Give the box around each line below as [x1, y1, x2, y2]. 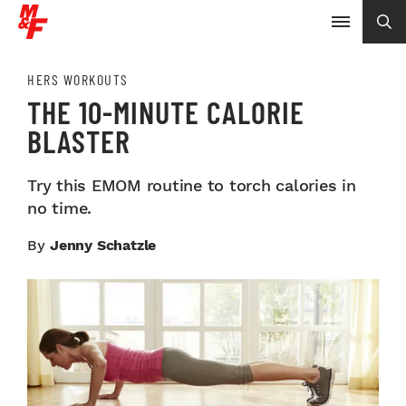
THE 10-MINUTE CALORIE [27, 93, 304, 130]
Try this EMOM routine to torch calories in [27, 176, 356, 195]
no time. [27, 198, 92, 217]
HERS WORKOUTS [27, 71, 129, 88]
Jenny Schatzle [50, 237, 157, 254]
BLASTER [27, 122, 130, 159]
